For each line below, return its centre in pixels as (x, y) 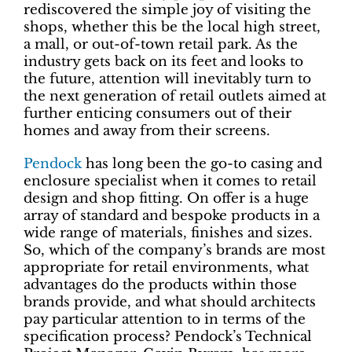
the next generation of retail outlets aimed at (175, 96)
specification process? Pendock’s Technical (168, 336)
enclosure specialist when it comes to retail (170, 181)
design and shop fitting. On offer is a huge (166, 198)
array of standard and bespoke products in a (172, 215)
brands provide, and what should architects (170, 302)
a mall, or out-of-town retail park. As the (161, 44)
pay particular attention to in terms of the (165, 319)
